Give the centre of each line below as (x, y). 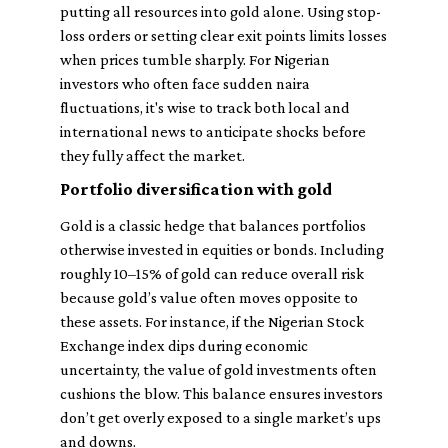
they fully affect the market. (152, 155)
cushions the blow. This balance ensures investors (221, 393)
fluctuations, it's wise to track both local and (205, 107)
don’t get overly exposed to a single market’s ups (220, 417)
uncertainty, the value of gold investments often (218, 369)
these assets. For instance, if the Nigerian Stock (212, 321)
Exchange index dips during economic (184, 345)
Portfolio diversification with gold (196, 189)
